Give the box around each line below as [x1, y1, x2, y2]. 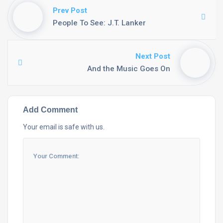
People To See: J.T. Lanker [53, 18, 146, 27]
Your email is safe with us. [23, 123, 105, 131]
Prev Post [53, 6, 87, 15]
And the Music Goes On [87, 64, 170, 73]
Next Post [135, 52, 170, 61]
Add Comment [23, 105, 78, 114]
